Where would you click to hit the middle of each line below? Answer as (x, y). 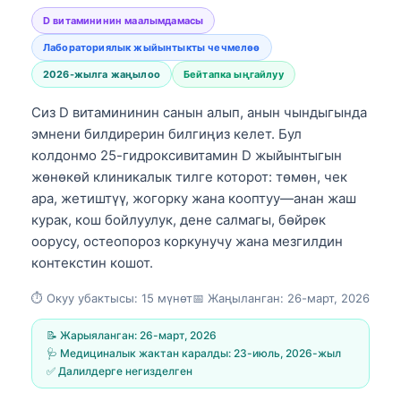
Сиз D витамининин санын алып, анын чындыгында (199, 112)
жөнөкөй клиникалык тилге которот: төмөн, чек (189, 176)
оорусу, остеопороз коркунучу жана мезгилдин (187, 241)
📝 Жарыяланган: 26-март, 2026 (132, 335)
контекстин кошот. (92, 262)
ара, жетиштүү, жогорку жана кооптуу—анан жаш (194, 198)
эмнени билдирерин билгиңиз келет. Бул (166, 133)
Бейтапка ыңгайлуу (233, 74)
